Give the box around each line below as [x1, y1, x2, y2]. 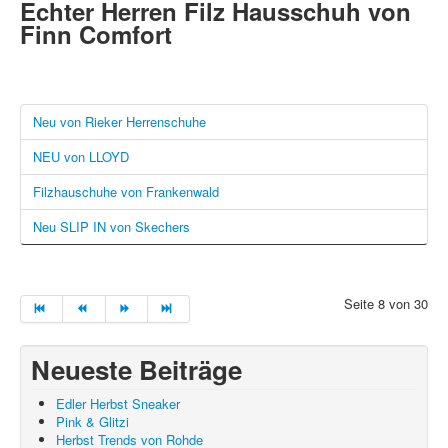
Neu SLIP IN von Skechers [33, 217, 190, 237]
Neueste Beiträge [31, 351, 242, 389]
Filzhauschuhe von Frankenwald [33, 182, 219, 202]
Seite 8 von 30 [344, 294, 428, 314]
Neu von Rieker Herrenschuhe [33, 112, 206, 132]
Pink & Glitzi [56, 412, 129, 432]
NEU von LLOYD [33, 147, 129, 167]
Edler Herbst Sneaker [56, 394, 180, 414]
